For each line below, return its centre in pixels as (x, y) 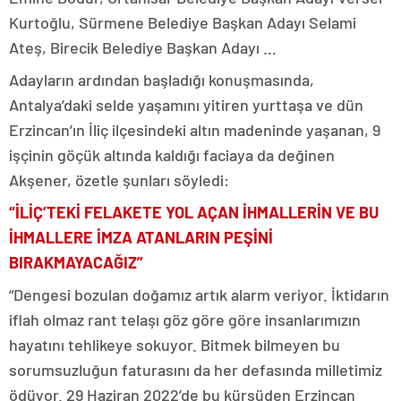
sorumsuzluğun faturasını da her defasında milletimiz (196, 370)
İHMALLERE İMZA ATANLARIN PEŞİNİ (141, 237)
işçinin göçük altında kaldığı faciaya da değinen (172, 155)
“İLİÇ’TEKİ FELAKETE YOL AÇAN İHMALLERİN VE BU (194, 212)
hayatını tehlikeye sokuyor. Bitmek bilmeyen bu (175, 345)
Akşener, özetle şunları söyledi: (119, 180)
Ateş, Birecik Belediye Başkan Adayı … (143, 47)
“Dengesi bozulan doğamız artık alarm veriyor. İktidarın (199, 294)
